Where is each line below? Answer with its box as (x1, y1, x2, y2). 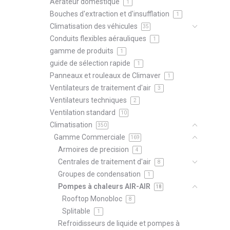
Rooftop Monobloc (62, 194, 124, 203)
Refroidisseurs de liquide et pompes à (58, 219, 180, 227)
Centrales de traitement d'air (58, 157, 152, 166)
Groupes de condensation (58, 169, 142, 178)
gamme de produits (50, 46, 115, 55)
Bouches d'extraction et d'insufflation (50, 9, 171, 18)
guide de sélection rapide (50, 59, 132, 67)
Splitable (62, 206, 92, 215)
